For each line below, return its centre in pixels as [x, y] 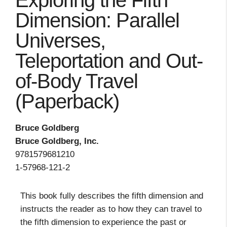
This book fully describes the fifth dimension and [112, 196]
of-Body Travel [77, 81]
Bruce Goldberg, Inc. [57, 141]
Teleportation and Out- [109, 61]
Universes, [60, 41]
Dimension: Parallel [97, 20]
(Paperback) [67, 101]
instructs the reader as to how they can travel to [111, 209]
